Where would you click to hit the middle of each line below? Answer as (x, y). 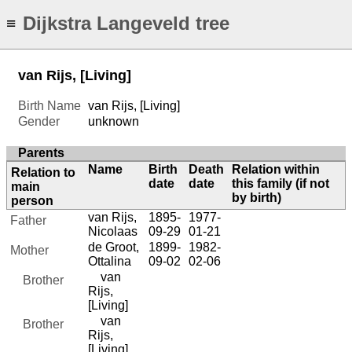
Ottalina (110, 262)
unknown (114, 122)
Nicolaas (113, 232)
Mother (29, 251)
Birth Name (49, 106)
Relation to (43, 173)
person (32, 201)
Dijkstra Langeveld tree (126, 24)
